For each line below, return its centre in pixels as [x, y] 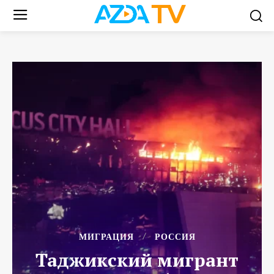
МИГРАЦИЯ [106, 236]
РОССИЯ [175, 236]
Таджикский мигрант [137, 260]
